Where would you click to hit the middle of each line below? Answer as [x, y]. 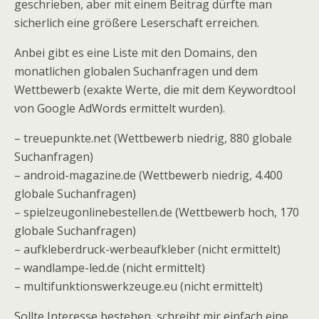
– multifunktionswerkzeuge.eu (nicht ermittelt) [138, 286]
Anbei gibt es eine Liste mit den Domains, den [136, 53]
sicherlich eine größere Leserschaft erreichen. [137, 23]
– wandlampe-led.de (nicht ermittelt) [110, 268]
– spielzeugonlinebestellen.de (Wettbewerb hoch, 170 [157, 212]
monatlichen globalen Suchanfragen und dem [136, 71]
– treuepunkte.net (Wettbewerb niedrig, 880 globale [153, 138]
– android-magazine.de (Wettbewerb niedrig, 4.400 [148, 175]
